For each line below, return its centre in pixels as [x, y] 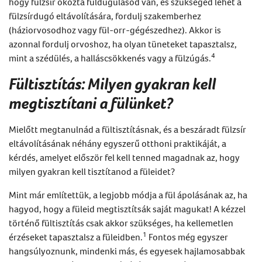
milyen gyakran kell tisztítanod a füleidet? [93, 171]
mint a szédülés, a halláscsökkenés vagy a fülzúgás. [110, 58]
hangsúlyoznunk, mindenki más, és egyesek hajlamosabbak [127, 251]
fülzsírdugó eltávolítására [60, 15]
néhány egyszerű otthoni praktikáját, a [148, 143]
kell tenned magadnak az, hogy [177, 157]
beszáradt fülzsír [213, 129]
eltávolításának [39, 143]
